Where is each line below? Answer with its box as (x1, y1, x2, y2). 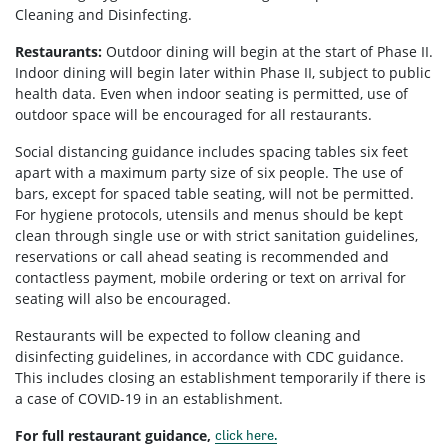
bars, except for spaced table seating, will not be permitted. (15, 183, 414, 203)
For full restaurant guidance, (15, 425, 215, 445)
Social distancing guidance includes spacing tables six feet (15, 141, 408, 161)
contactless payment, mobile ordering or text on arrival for (15, 267, 406, 287)
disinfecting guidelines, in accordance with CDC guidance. (15, 346, 404, 366)
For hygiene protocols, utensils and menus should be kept (15, 204, 403, 224)
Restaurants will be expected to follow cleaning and (15, 325, 361, 345)
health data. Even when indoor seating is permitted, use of (15, 83, 408, 103)
